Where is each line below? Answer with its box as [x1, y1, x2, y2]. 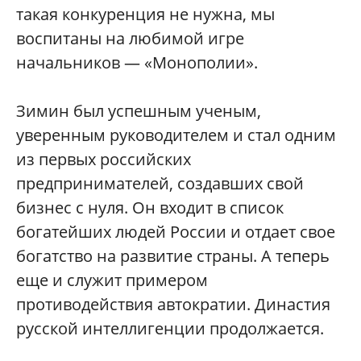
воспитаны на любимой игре [16, 27, 244, 50]
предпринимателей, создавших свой [16, 172, 304, 195]
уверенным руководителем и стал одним [16, 124, 336, 147]
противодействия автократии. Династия [16, 293, 330, 316]
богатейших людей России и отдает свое [16, 221, 335, 243]
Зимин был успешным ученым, [16, 100, 261, 122]
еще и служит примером [16, 269, 208, 292]
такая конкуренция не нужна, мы [16, 3, 275, 26]
